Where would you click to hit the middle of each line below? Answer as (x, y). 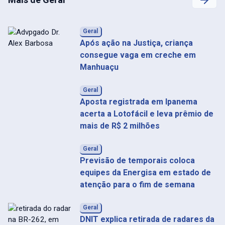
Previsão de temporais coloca (137, 161)
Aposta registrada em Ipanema (138, 102)
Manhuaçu (99, 67)
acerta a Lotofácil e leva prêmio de (146, 114)
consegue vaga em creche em (138, 55)
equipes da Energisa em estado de (145, 173)
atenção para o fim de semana (137, 185)
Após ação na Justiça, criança (136, 43)
